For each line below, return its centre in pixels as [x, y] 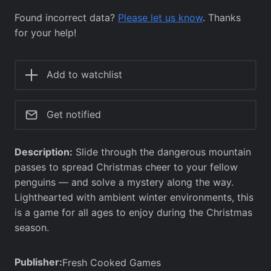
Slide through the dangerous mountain [162, 152]
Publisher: [38, 262]
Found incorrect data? [66, 17]
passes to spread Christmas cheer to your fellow [126, 167]
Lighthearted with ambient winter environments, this [134, 197]
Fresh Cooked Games [112, 262]
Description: [44, 152]
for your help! [45, 32]
